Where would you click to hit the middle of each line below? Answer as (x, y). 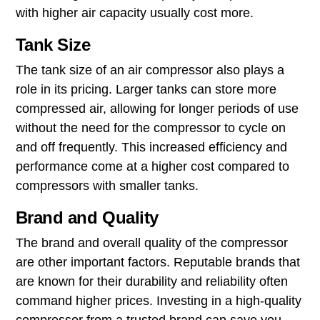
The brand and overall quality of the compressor (151, 243)
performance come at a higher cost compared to (152, 167)
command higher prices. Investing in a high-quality (158, 301)
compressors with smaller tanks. (107, 186)
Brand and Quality (87, 218)
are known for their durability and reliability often (151, 282)
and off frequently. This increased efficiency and (151, 147)
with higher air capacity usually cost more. (134, 13)
